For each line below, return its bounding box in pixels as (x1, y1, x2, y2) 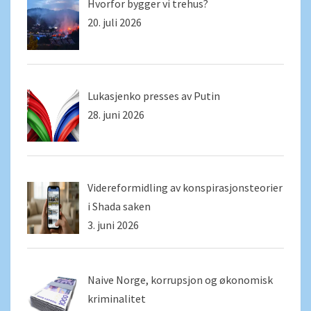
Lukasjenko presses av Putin (87, 88, 220, 103)
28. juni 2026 (87, 107, 144, 121)
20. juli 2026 (87, 15, 142, 29)
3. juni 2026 (87, 218, 139, 233)
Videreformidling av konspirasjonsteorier (87, 180, 283, 195)
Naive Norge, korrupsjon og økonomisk (87, 273, 273, 287)
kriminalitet (87, 292, 146, 306)
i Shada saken (87, 199, 151, 214)
